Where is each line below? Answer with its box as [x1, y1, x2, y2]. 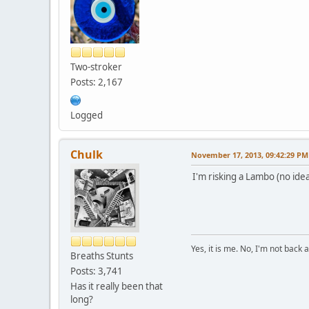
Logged [70, 108, 103, 121]
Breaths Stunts [70, 249, 133, 262]
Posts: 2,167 [70, 75, 123, 88]
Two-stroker [70, 60, 122, 73]
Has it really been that [70, 279, 163, 292]
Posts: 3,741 [70, 264, 123, 277]
